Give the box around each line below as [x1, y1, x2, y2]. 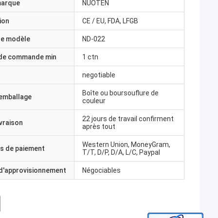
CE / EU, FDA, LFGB [82, 17, 138, 25]
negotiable [82, 71, 115, 79]
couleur [82, 97, 106, 105]
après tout [82, 123, 115, 130]
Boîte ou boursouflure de [82, 89, 159, 97]
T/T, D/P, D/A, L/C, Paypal [82, 148, 160, 156]
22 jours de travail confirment [82, 115, 174, 123]
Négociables [82, 166, 121, 174]
